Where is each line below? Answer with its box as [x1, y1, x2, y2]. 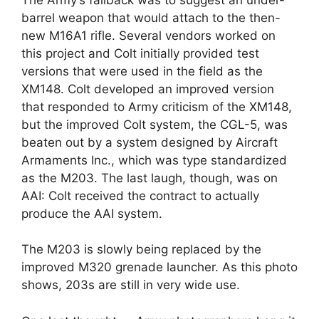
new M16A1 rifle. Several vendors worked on [21, 28, 276, 43]
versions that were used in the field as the [21, 63, 263, 78]
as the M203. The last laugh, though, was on [21, 170, 278, 185]
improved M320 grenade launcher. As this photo [21, 260, 298, 275]
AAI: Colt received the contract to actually [21, 188, 259, 203]
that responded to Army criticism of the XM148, [21, 99, 292, 114]
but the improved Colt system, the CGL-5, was [21, 117, 288, 132]
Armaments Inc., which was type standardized [21, 152, 287, 167]
